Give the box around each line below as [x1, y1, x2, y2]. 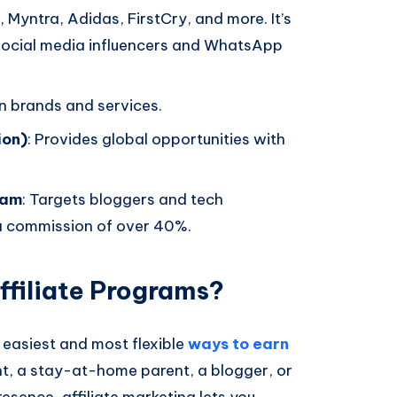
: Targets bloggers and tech [22, 189, 223, 209]
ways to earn [188, 333, 289, 354]
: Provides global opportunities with [27, 128, 285, 149]
